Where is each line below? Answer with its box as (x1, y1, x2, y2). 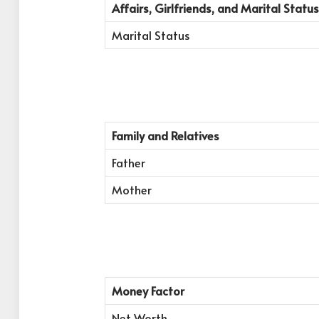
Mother (111, 182, 152, 199)
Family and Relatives (111, 127, 219, 145)
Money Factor (111, 282, 184, 299)
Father (111, 155, 145, 172)
